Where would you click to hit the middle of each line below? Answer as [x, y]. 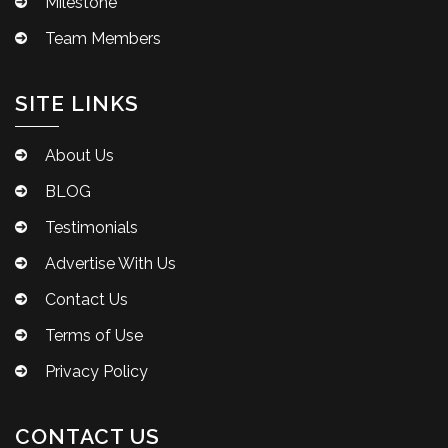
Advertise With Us [110, 263]
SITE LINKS [77, 103]
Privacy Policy [96, 371]
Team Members [103, 38]
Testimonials [91, 227]
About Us [79, 155]
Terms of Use [94, 335]
